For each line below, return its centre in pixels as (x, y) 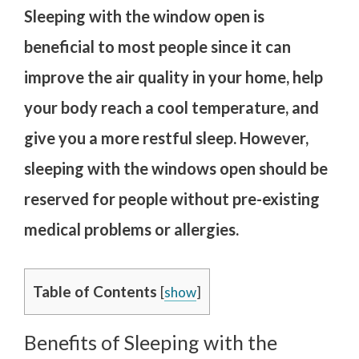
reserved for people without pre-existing (172, 198)
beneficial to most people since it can (157, 46)
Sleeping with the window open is (144, 16)
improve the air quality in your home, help (173, 77)
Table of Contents (95, 291)
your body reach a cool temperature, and (171, 107)
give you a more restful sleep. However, (166, 137)
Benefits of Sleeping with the (151, 342)
